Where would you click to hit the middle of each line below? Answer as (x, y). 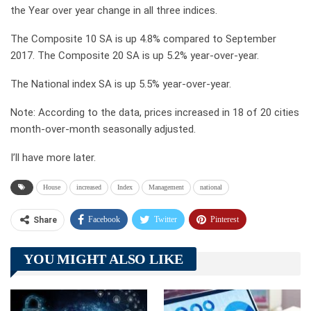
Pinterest (225, 220)
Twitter (166, 220)
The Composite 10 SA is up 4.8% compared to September (143, 39)
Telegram (107, 246)
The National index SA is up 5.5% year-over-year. (121, 84)
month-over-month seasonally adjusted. (103, 129)
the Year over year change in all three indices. (114, 11)
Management (166, 187)
